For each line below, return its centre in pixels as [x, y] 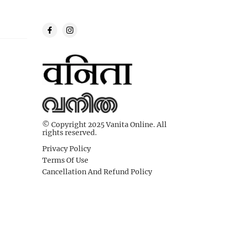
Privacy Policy [67, 148]
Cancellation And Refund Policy [97, 171]
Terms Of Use [65, 160]
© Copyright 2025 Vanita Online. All [104, 124]
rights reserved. [70, 132]
